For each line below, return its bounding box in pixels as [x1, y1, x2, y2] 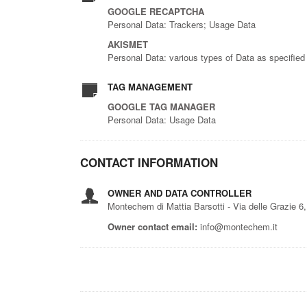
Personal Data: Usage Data [108, 113, 216, 127]
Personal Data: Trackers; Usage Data [108, 18, 256, 32]
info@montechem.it [197, 220, 278, 234]
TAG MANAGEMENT [108, 80, 193, 94]
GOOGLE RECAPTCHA [108, 5, 204, 19]
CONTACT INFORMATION [80, 154, 218, 171]
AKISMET [108, 38, 148, 51]
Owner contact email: [108, 220, 197, 234]
